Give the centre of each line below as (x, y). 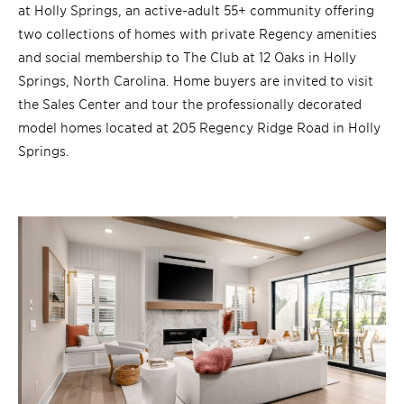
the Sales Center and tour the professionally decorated (190, 104)
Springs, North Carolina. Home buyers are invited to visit (196, 80)
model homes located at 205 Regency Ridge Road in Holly (199, 127)
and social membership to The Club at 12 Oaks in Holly (187, 57)
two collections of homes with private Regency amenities (197, 33)
